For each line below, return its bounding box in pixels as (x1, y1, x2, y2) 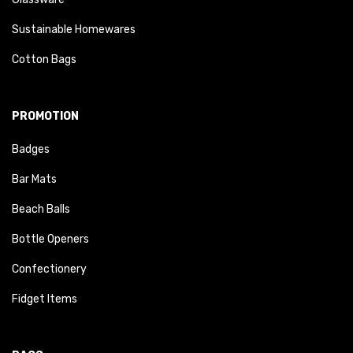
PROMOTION (12, 110, 79, 124)
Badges (12, 143, 50, 157)
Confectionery (12, 262, 87, 277)
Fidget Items (12, 292, 77, 307)
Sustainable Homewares (12, 23, 136, 37)
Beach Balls (12, 203, 70, 217)
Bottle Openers (12, 232, 89, 247)
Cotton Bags (12, 53, 76, 67)
